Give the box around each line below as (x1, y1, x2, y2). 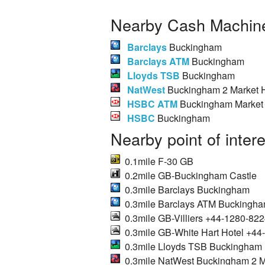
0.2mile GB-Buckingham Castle (120, 168, 257, 182)
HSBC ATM (127, 97, 177, 111)
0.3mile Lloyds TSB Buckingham (120, 239, 262, 253)
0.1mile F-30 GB (120, 154, 193, 168)
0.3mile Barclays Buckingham (120, 182, 250, 196)
